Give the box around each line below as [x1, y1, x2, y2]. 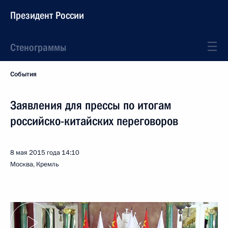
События [10, 70, 37, 79]
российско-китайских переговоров [10, 114, 178, 128]
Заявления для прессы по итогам [10, 98, 172, 112]
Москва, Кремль [10, 160, 59, 169]
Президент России [10, 9, 84, 21]
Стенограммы [10, 41, 66, 53]
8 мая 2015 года [10, 148, 60, 157]
